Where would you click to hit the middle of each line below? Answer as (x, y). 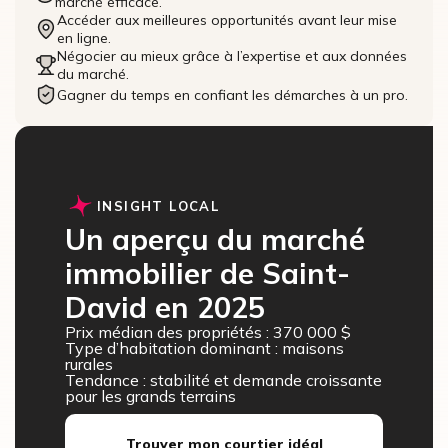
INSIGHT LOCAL (158, 205)
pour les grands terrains (150, 396)
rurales (89, 364)
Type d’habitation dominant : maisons (204, 348)
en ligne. (84, 38)
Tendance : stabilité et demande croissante (223, 380)
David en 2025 (165, 307)
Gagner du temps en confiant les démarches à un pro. (232, 94)
